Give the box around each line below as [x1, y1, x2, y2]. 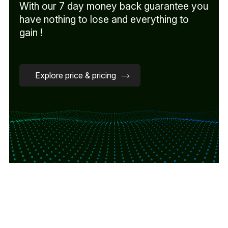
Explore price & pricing [35, 70, 116, 80]
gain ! [19, 26, 43, 39]
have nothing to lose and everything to [19, 13, 189, 25]
